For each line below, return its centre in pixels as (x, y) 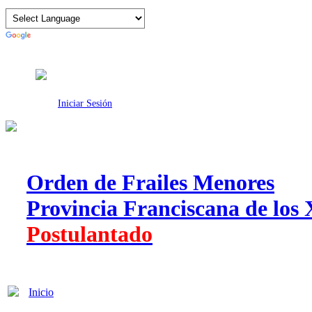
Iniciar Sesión (85, 103)
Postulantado (89, 234)
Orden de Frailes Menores (150, 183)
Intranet (84, 59)
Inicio (41, 292)
